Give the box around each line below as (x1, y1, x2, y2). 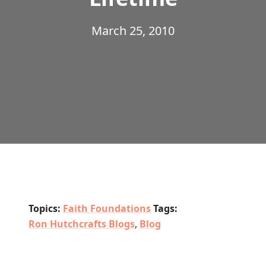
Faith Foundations (63, 202, 151, 215)
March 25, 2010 (91, 23, 175, 39)
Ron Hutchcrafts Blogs (28, 217, 135, 230)
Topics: (28, 202, 61, 215)
